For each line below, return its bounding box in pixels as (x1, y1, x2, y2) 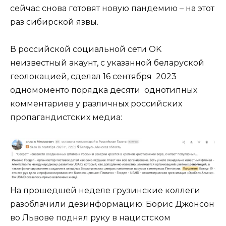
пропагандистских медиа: (10, 112, 122, 123)
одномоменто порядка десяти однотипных (10, 85, 197, 95)
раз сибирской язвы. (10, 17, 98, 27)
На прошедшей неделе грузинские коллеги (10, 186, 200, 196)
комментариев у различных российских (10, 99, 182, 109)
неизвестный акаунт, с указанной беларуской (10, 58, 204, 68)
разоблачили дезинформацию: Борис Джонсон (10, 199, 214, 209)
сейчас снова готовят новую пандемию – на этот (10, 3, 214, 13)
